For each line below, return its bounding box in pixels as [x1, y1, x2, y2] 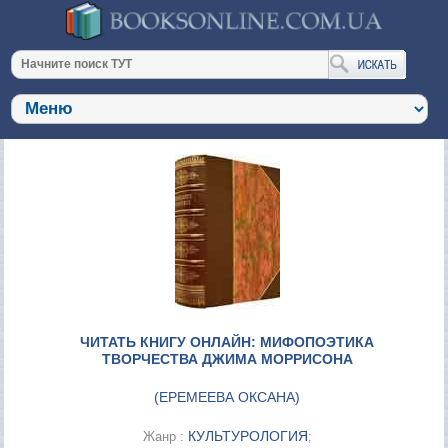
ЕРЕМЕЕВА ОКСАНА [159, 388, 296, 405]
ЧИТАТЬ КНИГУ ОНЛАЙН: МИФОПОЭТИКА [80, 333, 375, 350]
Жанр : [142, 428, 188, 444]
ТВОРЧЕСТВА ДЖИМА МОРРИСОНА [101, 350, 353, 367]
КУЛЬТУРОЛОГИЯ [187, 427, 308, 444]
